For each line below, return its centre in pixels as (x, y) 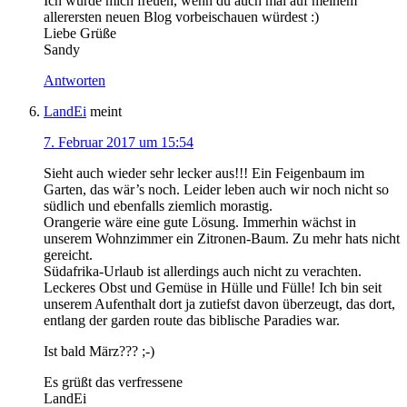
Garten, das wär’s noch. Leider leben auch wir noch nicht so (216, 190)
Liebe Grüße (80, 34)
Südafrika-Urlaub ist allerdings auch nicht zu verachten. (203, 272)
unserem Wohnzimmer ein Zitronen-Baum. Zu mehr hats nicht (222, 239)
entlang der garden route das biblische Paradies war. (192, 321)
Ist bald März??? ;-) (99, 352)
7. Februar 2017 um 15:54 (119, 143)
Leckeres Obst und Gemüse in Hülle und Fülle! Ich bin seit (213, 288)
